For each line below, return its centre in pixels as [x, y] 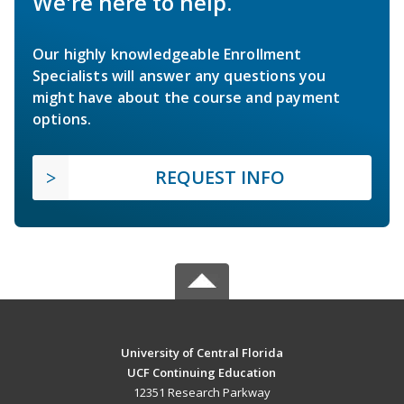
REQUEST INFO [220, 178]
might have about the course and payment [187, 98]
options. [62, 119]
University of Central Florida [202, 353]
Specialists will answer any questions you [179, 76]
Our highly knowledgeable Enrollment [167, 55]
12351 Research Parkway [202, 393]
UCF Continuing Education [202, 373]
